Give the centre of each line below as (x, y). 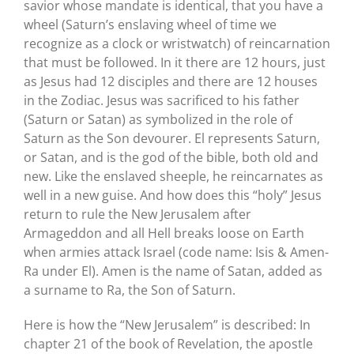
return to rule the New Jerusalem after (137, 214)
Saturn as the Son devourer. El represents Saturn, (171, 138)
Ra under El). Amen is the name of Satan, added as (173, 271)
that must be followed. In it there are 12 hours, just (174, 62)
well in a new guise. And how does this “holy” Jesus (172, 195)
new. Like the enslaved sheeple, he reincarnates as (173, 176)
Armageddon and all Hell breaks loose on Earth (164, 233)
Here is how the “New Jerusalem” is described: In (167, 324)
